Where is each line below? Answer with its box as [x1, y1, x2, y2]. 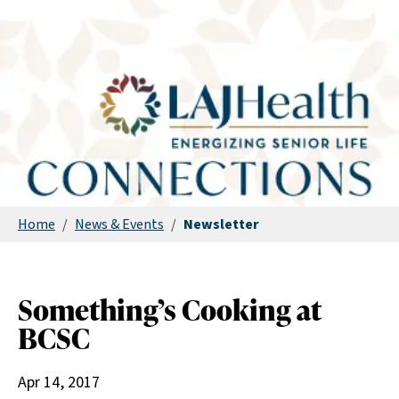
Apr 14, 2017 [18, 371, 100, 394]
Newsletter [183, 215, 259, 234]
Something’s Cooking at [18, 289, 322, 330]
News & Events [75, 215, 164, 234]
